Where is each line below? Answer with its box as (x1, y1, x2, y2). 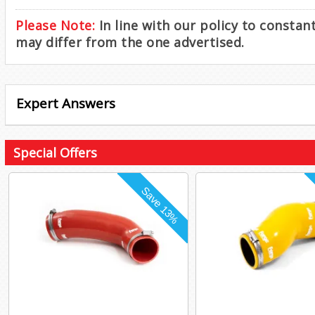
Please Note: (15, 16, 95, 34)
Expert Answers (16, 94, 115, 113)
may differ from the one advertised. (15, 33, 245, 51)
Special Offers (13, 143, 97, 161)
